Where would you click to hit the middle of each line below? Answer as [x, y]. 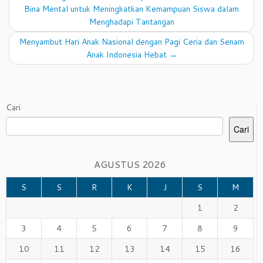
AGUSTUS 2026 [130, 164]
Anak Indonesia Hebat [127, 54]
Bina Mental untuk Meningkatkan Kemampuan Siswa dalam [131, 9]
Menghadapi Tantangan [131, 21]
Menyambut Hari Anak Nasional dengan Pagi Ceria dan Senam [131, 41]
